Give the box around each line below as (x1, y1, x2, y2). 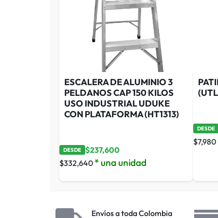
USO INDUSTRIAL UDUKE (64, 97, 170, 109)
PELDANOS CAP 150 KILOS (64, 87, 174, 98)
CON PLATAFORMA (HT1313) (64, 108, 179, 120)
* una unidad (94, 156, 146, 168)
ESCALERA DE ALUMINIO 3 (64, 76, 173, 88)
